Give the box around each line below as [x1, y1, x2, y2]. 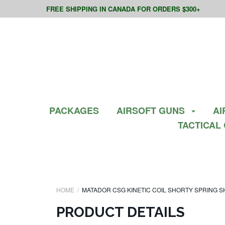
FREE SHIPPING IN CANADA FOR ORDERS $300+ [46, 4, 200, 14]
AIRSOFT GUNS [116, 104, 187, 117]
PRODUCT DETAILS [56, 204, 185, 221]
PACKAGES [49, 104, 99, 117]
